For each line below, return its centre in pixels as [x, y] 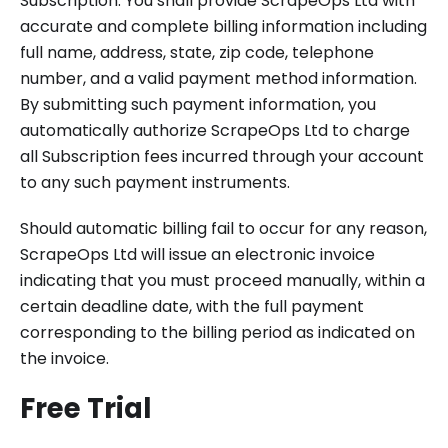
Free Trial [85, 408]
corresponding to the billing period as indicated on [217, 332]
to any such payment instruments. [155, 182]
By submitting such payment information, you [198, 104]
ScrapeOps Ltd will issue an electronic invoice [197, 254]
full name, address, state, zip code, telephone [197, 52]
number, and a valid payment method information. [218, 78]
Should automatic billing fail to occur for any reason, [223, 228]
